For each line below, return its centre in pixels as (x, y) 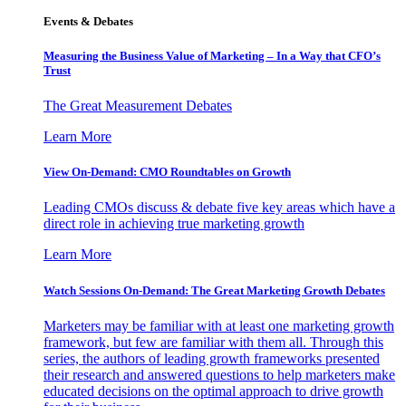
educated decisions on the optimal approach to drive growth (213, 391)
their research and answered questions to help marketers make (219, 374)
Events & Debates (88, 21)
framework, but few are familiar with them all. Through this (213, 342)
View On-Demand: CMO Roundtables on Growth (167, 172)
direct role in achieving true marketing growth (174, 224)
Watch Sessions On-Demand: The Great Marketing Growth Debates (214, 290)
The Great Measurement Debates (138, 106)
